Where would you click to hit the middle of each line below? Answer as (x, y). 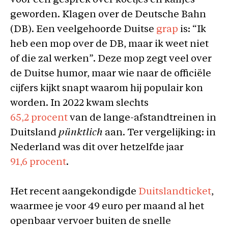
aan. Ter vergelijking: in (160, 133)
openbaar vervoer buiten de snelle (91, 221)
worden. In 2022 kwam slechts (79, 104)
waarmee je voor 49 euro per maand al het (107, 207)
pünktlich (82, 133)
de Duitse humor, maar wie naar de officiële (111, 74)
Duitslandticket (175, 192)
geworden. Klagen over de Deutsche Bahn (108, 15)
